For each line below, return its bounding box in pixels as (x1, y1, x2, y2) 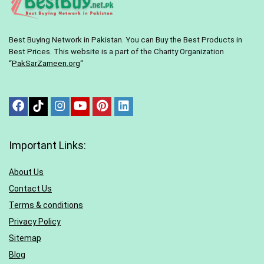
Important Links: (9, 139, 86, 152)
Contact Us (9, 184, 52, 194)
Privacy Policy (9, 217, 61, 227)
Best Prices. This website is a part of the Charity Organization (9, 47, 224, 57)
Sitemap (9, 233, 41, 243)
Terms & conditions (9, 200, 83, 210)
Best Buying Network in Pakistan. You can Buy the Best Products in (9, 35, 242, 45)
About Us (9, 167, 44, 177)
